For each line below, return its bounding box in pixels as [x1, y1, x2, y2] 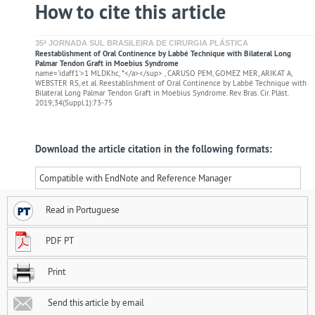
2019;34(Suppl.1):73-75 [35, 97, 112, 108]
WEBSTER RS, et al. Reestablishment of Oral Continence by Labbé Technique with [35, 77, 307, 88]
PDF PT [46, 234, 74, 246]
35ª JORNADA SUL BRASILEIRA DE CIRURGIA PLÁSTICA [35, 38, 248, 47]
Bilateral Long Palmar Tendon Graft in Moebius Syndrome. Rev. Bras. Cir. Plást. [35, 87, 288, 98]
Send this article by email [46, 296, 144, 308]
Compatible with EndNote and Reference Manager [39, 172, 231, 184]
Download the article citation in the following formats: [35, 142, 272, 155]
